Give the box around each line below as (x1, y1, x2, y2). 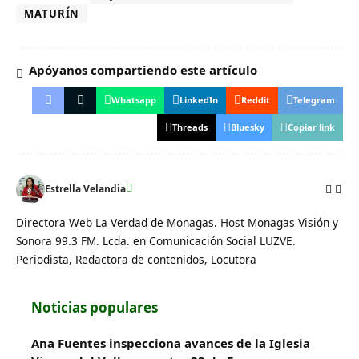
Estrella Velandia (45, 182, 126, 196)
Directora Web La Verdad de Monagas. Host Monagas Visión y (16, 215, 338, 231)
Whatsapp (111, 94, 156, 107)
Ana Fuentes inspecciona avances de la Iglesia (31, 335, 310, 352)
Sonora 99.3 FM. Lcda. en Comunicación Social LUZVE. (16, 233, 296, 249)
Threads (172, 121, 208, 134)
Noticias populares (31, 298, 158, 317)
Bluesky (231, 121, 264, 134)
